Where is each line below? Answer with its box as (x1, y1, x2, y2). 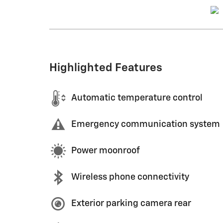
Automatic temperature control (71, 94, 203, 103)
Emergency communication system (71, 120, 220, 129)
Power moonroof (71, 146, 140, 155)
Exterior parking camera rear (71, 199, 191, 208)
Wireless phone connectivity (71, 173, 189, 182)
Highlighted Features (49, 62, 162, 74)
